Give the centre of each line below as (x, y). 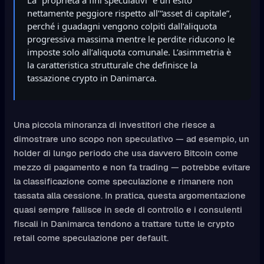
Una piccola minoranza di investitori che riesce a (114, 124)
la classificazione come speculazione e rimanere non (123, 181)
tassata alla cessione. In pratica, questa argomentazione (129, 195)
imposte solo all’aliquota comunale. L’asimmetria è (129, 52)
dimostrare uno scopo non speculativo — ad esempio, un (131, 138)
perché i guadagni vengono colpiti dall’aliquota (122, 26)
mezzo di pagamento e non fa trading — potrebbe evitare (132, 167)
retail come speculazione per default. (91, 237)
